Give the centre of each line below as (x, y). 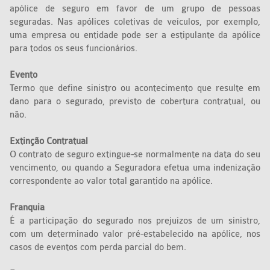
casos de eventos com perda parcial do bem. (98, 248)
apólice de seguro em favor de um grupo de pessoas (135, 9)
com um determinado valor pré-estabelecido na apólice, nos (135, 234)
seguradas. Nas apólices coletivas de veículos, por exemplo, (135, 22)
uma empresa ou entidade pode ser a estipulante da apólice (135, 36)
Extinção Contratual (49, 142)
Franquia (29, 208)
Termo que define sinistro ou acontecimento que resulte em (135, 89)
